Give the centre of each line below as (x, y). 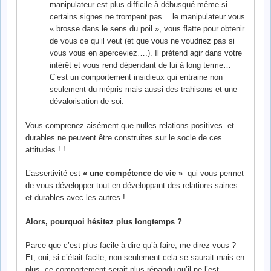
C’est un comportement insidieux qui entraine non (136, 77)
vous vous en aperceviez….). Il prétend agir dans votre (145, 53)
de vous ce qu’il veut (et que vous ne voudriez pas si (142, 41)
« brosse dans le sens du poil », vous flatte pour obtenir (147, 29)
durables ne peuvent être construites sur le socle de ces (124, 137)
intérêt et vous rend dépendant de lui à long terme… (140, 65)
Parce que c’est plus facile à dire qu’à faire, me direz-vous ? (131, 245)
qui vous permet (213, 173)
